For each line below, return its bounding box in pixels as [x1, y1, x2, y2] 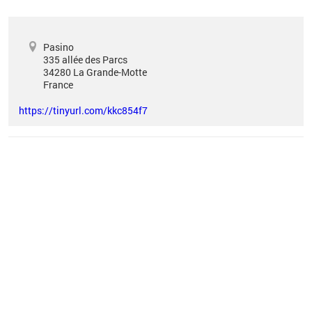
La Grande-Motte [73, 65, 147, 79]
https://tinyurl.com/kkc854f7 [19, 104, 148, 117]
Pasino [43, 40, 74, 54]
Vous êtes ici [8, 143, 93, 158]
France [43, 78, 73, 91]
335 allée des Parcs [43, 53, 127, 66]
